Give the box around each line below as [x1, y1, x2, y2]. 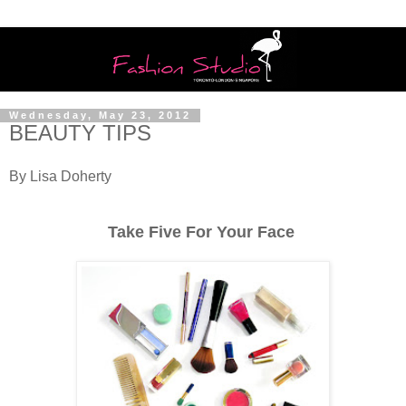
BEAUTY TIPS [9, 121, 151, 146]
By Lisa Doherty [9, 169, 111, 185]
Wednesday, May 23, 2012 [9, 110, 191, 121]
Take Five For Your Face [107, 223, 299, 242]
